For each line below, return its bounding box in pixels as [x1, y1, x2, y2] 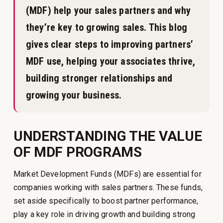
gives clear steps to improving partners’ [25, 38, 194, 50]
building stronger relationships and [25, 72, 173, 84]
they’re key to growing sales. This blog [25, 21, 188, 33]
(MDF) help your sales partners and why [25, 4, 191, 16]
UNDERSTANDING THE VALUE [13, 127, 202, 144]
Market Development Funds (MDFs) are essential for [13, 169, 202, 179]
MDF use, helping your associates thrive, [25, 55, 196, 67]
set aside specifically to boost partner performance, [13, 196, 199, 206]
